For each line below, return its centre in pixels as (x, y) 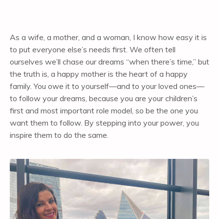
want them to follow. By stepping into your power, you (104, 122)
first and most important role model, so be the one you (104, 110)
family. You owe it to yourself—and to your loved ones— (107, 86)
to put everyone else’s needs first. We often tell (93, 49)
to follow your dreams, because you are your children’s (104, 98)
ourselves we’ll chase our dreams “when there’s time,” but (109, 61)
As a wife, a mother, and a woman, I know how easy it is (108, 37)
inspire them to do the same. (59, 135)
